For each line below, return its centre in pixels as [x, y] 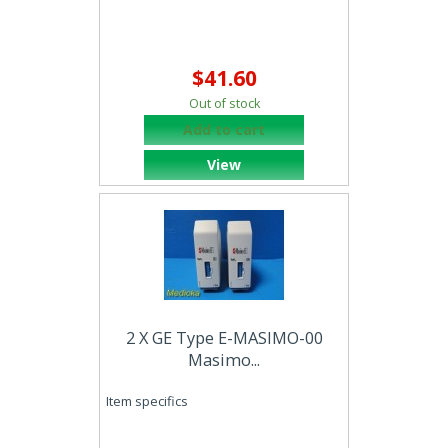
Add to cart [224, 129]
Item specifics [147, 401]
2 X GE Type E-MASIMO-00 [224, 337]
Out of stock [224, 103]
